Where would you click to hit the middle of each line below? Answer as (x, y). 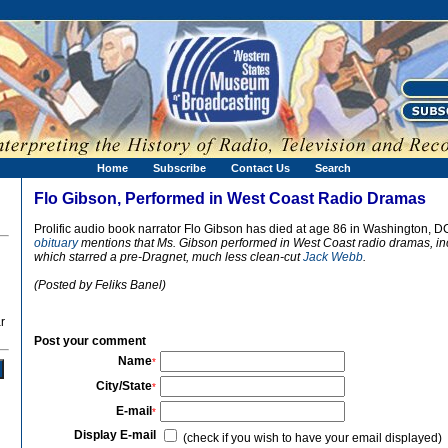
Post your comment (90, 341)
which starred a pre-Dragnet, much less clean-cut (168, 257)
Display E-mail (115, 435)
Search (333, 168)
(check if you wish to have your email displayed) (311, 438)
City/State (124, 386)
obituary (56, 243)
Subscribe (179, 168)
